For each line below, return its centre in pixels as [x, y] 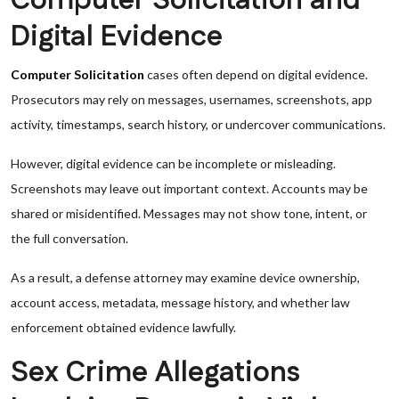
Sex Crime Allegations [155, 373]
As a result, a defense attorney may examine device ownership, [185, 277]
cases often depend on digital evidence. [256, 74]
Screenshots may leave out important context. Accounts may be [189, 188]
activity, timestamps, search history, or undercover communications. [198, 124]
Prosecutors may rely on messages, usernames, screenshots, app [191, 99]
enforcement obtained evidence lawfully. [123, 327]
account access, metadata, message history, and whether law [180, 302]
